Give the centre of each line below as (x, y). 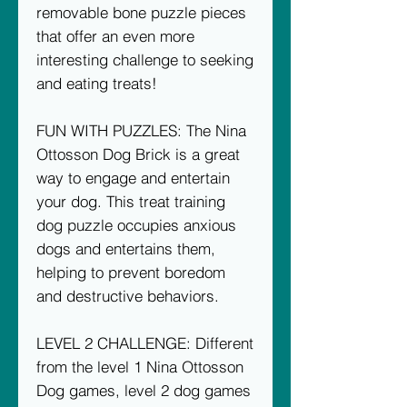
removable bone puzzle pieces (141, 12)
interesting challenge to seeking (145, 59)
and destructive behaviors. (128, 295)
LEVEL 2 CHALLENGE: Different (145, 342)
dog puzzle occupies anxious (136, 224)
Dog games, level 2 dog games (144, 390)
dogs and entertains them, (126, 248)
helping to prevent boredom (131, 272)
